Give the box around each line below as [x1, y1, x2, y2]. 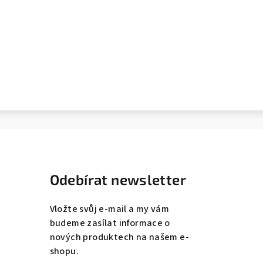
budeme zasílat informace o [49, 216, 170, 230]
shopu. [49, 244, 79, 258]
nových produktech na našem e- [49, 230, 190, 244]
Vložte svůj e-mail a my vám [49, 202, 170, 215]
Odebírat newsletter [49, 170, 187, 188]
